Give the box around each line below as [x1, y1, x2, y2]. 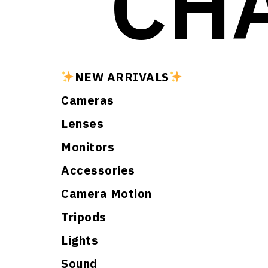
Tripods [61, 209, 106, 225]
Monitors [61, 139, 114, 155]
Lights [61, 232, 98, 248]
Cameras [61, 92, 114, 108]
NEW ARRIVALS [74, 69, 169, 85]
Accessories [61, 162, 135, 178]
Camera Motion [61, 185, 152, 202]
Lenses [61, 115, 103, 132]
